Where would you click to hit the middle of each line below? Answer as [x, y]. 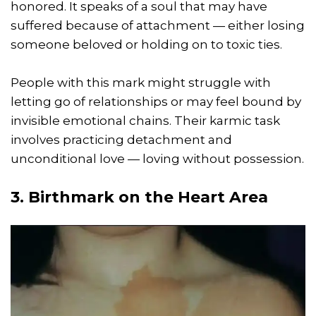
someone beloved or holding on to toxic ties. [146, 45]
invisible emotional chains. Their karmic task [145, 121]
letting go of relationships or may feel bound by [156, 102]
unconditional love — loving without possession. [157, 159]
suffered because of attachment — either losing [158, 26]
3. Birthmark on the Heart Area [139, 197]
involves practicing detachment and [121, 140]
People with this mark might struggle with [141, 83]
